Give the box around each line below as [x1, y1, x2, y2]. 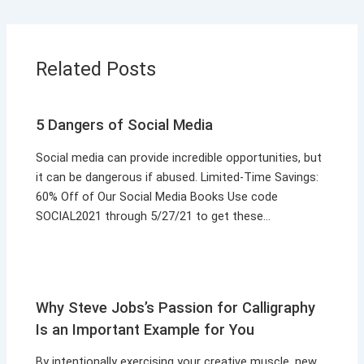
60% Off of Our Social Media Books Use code [36, 188, 279, 204]
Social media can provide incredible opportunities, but [36, 149, 323, 165]
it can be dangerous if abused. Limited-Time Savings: [36, 169, 319, 184]
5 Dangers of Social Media [36, 116, 214, 134]
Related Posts [36, 57, 157, 80]
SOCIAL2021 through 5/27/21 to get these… [36, 208, 271, 223]
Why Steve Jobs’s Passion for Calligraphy [36, 298, 316, 316]
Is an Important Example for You [36, 320, 255, 338]
